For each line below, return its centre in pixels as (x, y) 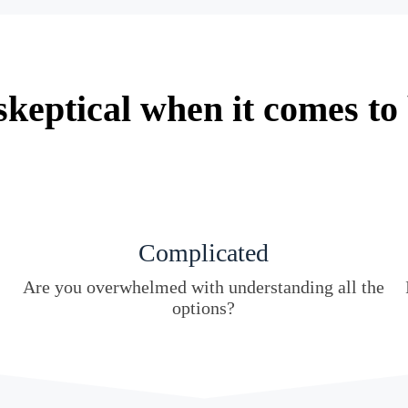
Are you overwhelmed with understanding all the (204, 286)
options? (204, 307)
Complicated (204, 252)
